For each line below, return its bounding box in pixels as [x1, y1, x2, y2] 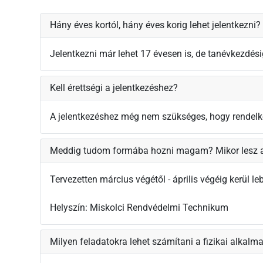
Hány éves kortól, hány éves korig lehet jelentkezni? [50, 19, 261, 31]
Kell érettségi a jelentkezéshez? [50, 82, 178, 94]
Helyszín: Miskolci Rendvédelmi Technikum [50, 202, 228, 214]
